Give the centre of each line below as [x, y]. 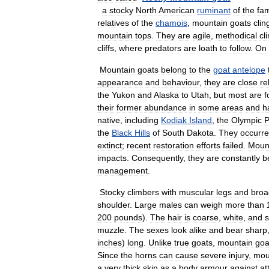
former [129, 107]
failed [233, 145]
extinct [110, 145]
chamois [171, 23]
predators [163, 48]
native [109, 120]
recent [139, 145]
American [177, 10]
